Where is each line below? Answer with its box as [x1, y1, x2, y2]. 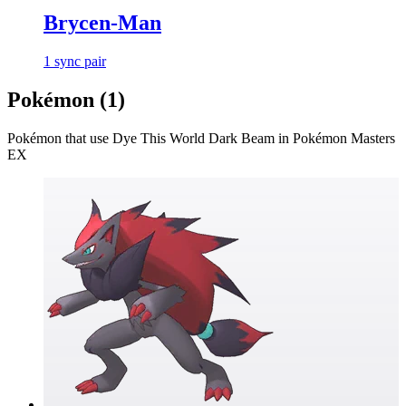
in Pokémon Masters [275, 130, 395, 146]
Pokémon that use [7, 130, 112, 146]
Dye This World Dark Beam [112, 130, 275, 146]
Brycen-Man [43, 11, 161, 35]
